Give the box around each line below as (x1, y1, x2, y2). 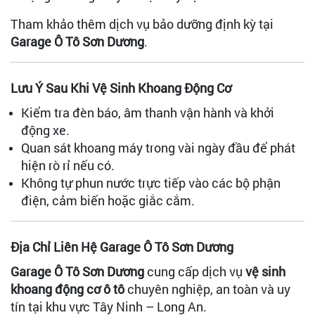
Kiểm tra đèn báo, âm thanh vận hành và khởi (21, 103, 274, 121)
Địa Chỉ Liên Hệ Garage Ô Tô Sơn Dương (11, 238, 233, 255)
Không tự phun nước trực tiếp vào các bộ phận (21, 174, 281, 191)
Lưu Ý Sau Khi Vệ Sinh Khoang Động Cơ (11, 79, 231, 96)
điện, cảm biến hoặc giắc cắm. (21, 191, 195, 209)
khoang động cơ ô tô (11, 280, 124, 297)
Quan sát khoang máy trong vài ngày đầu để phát (21, 139, 295, 156)
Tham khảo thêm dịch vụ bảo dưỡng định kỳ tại (11, 15, 274, 32)
